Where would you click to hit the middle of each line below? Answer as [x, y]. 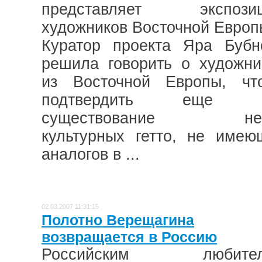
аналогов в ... [91, 154]
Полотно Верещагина [118, 220]
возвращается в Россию [129, 237]
